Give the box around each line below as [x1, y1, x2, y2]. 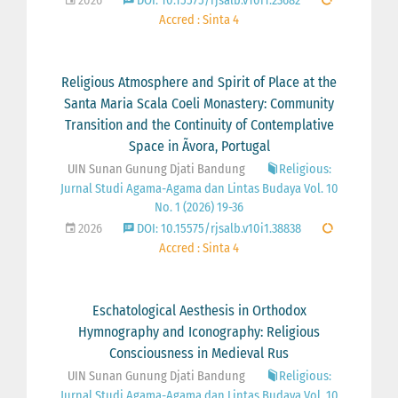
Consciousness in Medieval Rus [109, 344, 289, 362]
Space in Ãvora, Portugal [128, 137, 270, 155]
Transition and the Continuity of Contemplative [64, 115, 334, 133]
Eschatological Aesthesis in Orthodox [92, 301, 306, 319]
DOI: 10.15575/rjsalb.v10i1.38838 [133, 220, 301, 236]
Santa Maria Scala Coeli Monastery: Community [64, 94, 334, 112]
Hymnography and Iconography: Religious [78, 322, 320, 340]
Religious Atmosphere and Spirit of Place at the [61, 73, 337, 91]
